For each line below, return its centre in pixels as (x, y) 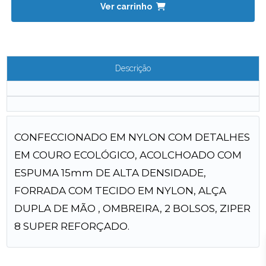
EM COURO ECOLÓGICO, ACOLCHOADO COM (128, 155)
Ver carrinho (127, 7)
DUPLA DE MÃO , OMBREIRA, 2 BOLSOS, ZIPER (133, 208)
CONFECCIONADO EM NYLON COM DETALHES (132, 137)
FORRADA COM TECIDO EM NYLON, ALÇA (121, 191)
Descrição (133, 68)
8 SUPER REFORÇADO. (72, 226)
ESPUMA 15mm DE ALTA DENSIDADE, (110, 173)
